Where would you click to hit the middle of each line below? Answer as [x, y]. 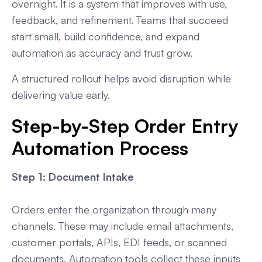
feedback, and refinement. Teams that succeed [120, 20]
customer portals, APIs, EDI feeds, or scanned [119, 242]
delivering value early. [61, 95]
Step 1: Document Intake [73, 177]
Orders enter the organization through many [114, 210]
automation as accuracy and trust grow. [102, 53]
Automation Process [100, 148]
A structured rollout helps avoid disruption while [121, 79]
